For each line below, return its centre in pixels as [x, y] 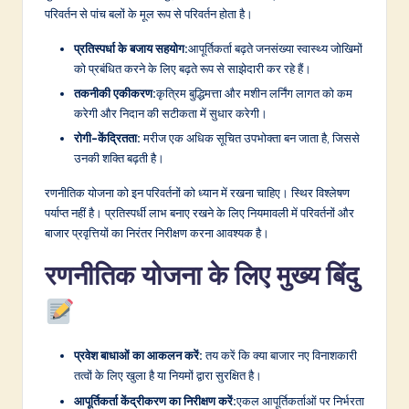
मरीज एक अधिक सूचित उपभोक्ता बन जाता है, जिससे [250, 138]
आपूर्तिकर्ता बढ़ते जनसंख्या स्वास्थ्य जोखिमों [275, 49]
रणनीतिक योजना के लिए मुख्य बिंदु [202, 276]
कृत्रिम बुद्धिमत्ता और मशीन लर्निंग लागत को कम [254, 94]
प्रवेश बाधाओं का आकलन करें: [138, 356]
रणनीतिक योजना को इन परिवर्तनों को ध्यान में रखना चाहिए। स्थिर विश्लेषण [197, 193]
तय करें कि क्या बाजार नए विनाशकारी [280, 356]
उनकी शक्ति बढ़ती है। [119, 158]
